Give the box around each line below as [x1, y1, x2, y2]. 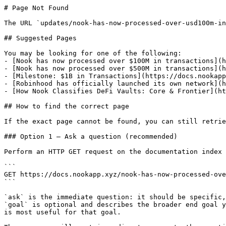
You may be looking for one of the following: [4, 49, 182, 57]
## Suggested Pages [4, 34, 77, 42]
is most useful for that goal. [4, 208, 121, 216]
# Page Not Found [4, 4, 69, 12]
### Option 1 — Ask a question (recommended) [4, 133, 178, 140]
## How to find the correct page [4, 102, 129, 110]
